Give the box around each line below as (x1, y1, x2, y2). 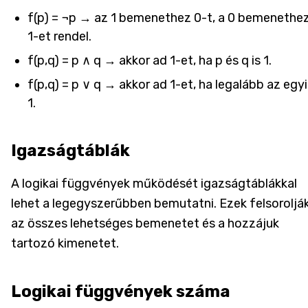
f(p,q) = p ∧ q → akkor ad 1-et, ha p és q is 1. (27, 52, 272, 68)
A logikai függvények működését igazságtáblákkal (11, 175, 297, 191)
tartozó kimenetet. (11, 235, 119, 251)
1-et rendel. (27, 28, 91, 44)
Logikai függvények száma (11, 281, 230, 301)
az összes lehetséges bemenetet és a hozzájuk (11, 215, 279, 231)
